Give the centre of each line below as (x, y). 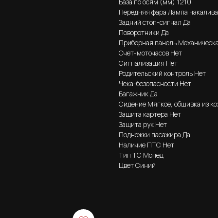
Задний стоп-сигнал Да (155, 22)
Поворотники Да (144, 32)
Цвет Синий (137, 165)
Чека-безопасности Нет (155, 83)
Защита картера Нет (150, 114)
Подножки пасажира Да (154, 134)
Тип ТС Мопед (141, 155)
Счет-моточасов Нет (150, 53)
